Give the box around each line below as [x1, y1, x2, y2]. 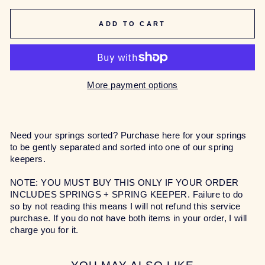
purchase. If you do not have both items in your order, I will [10, 213, 247, 223]
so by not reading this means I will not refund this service [10, 201, 241, 211]
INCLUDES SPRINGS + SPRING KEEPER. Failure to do [10, 189, 243, 199]
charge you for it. [10, 225, 79, 235]
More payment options [87, 80, 178, 90]
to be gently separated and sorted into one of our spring [10, 142, 234, 152]
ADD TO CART [99, 20, 166, 27]
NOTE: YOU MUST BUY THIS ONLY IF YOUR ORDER [10, 177, 239, 188]
